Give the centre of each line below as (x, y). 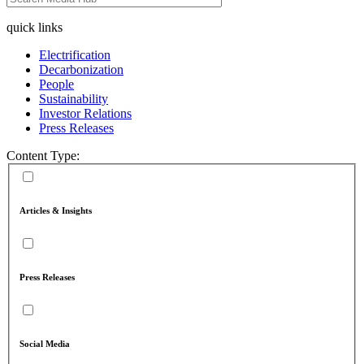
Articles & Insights (56, 211)
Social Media (45, 344)
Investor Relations (85, 113)
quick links (35, 27)
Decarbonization (81, 69)
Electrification (75, 54)
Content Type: (43, 155)
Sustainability (74, 98)
